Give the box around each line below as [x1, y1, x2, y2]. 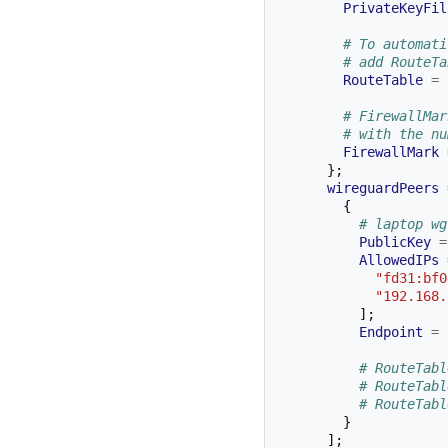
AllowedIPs [359, 252, 439, 269]
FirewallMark [343, 144, 439, 161]
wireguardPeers [327, 180, 439, 197]
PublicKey [359, 234, 431, 251]
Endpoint [359, 324, 423, 341]
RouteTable [343, 72, 423, 89]
